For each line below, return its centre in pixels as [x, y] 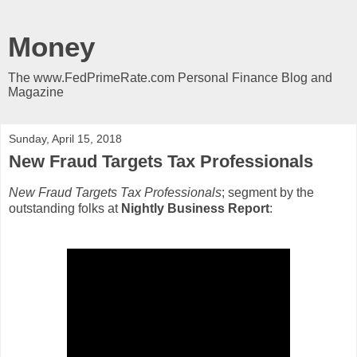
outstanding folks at [65, 208]
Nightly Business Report [195, 208]
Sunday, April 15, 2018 [65, 139]
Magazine [36, 92]
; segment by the [268, 192]
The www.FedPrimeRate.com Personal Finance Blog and [170, 78]
